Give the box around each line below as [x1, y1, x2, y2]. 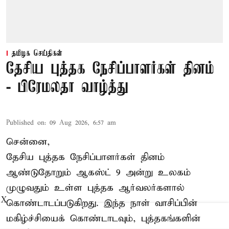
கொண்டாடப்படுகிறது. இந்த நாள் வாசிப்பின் [6, 197, 197, 209]
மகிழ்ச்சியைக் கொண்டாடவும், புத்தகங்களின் [6, 212, 200, 224]
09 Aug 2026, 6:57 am [50, 118, 116, 127]
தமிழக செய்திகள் [12, 49, 62, 58]
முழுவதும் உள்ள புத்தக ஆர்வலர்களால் [6, 181, 185, 194]
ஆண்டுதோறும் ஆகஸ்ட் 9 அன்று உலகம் [6, 166, 191, 178]
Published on [6, 118, 44, 127]
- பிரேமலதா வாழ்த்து [6, 78, 128, 97]
